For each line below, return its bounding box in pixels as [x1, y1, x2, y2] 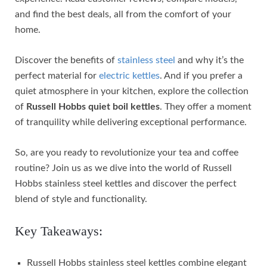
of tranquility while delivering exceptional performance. [15, 117, 247, 128]
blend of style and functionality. [15, 194, 147, 204]
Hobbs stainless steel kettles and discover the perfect [15, 179, 237, 189]
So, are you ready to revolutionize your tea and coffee [15, 148, 238, 158]
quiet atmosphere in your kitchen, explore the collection [15, 86, 249, 97]
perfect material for [15, 71, 99, 81]
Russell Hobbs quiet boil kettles [26, 102, 160, 112]
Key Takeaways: [15, 223, 103, 239]
